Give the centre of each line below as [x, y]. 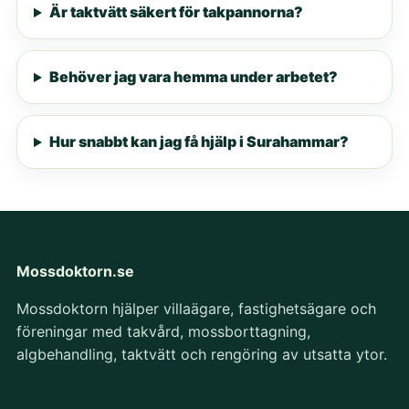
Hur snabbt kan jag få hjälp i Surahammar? [199, 142]
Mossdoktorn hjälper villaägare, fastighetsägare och [196, 309]
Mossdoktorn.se [75, 272]
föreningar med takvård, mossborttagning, [163, 332]
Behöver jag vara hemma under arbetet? [193, 77]
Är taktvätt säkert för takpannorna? [176, 12]
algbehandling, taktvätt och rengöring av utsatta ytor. [201, 355]
